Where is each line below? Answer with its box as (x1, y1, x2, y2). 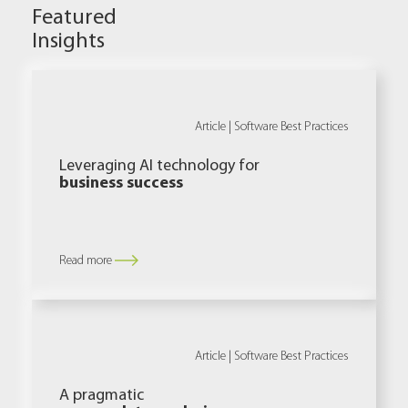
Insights (32, 25, 105, 53)
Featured (32, 2, 117, 29)
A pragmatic (59, 383, 144, 403)
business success (59, 170, 183, 191)
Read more (59, 251, 112, 268)
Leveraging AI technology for (59, 154, 260, 174)
